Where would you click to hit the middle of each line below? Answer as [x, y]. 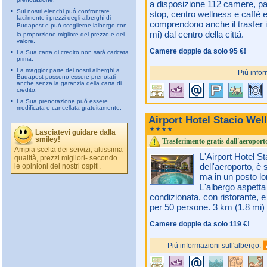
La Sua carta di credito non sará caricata [73, 52]
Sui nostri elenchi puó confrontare [63, 11]
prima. [25, 59]
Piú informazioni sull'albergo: [215, 246]
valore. [26, 41]
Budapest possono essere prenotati [66, 77]
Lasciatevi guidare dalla [75, 132]
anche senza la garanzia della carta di [69, 83]
